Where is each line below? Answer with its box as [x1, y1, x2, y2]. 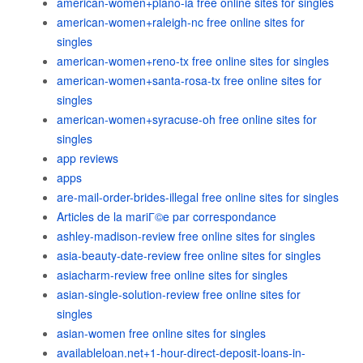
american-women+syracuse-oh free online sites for [57, 111, 317, 127]
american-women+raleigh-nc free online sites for [57, 14, 305, 30]
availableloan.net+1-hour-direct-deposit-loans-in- [57, 344, 305, 361]
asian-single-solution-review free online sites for [57, 286, 301, 302]
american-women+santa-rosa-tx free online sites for [57, 72, 322, 88]
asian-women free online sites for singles [57, 325, 266, 341]
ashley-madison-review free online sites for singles [57, 228, 315, 244]
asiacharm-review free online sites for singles [57, 267, 288, 283]
